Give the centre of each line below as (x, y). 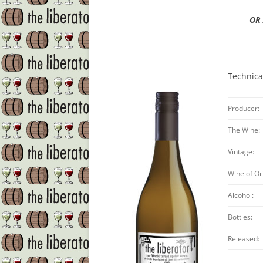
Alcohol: (241, 195)
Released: (244, 239)
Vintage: (241, 152)
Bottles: (240, 217)
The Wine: (244, 130)
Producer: (244, 109)
